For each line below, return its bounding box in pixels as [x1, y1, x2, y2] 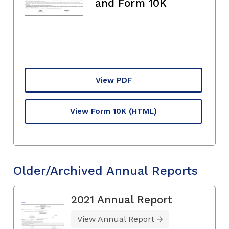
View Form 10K [70, 106, 126, 116]
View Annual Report [77, 214, 154, 224]
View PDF [95, 75, 132, 85]
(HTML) [129, 106, 157, 116]
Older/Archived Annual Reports [13, 163, 198, 178]
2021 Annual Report [71, 193, 172, 206]
